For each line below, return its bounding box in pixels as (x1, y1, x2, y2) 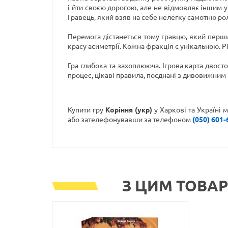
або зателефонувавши (68, 116, 144, 124)
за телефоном (144, 116, 192, 124)
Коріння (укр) (105, 106, 152, 114)
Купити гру (68, 106, 105, 114)
